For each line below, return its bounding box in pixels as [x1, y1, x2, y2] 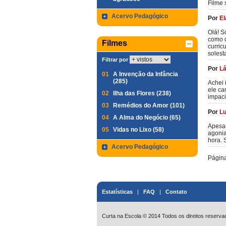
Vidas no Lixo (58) [113, 126, 164, 133]
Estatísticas [102, 189, 133, 195]
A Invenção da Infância [113, 71, 178, 78]
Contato [165, 189, 187, 195]
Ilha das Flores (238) [113, 90, 171, 97]
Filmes [102, 39, 127, 47]
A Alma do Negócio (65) [113, 114, 181, 121]
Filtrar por [102, 56, 128, 63]
